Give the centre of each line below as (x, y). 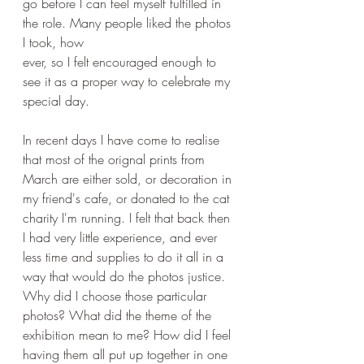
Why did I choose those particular (117, 296)
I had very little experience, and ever (122, 237)
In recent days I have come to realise (123, 140)
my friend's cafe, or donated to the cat (128, 198)
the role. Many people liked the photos (129, 23)
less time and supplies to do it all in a (125, 257)
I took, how (53, 42)
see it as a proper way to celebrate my (128, 81)
